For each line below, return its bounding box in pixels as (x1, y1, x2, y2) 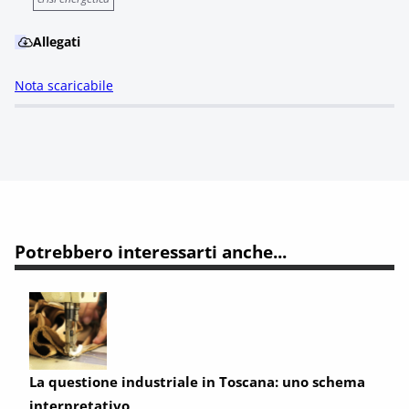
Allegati (33, 33, 80, 50)
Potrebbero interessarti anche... (15, 239, 287, 264)
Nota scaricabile (15, 77, 113, 94)
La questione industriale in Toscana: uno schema (29, 372, 365, 391)
